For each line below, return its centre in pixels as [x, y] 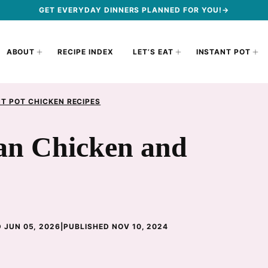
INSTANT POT [223, 51]
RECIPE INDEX [86, 51]
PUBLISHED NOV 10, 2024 [116, 226]
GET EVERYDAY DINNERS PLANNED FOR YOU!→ [134, 10]
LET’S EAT [153, 51]
